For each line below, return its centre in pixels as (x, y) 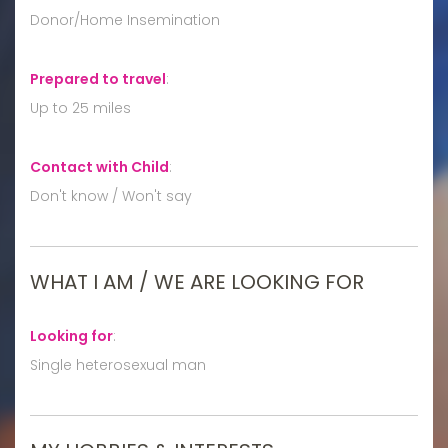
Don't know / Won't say (111, 195)
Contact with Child (99, 166)
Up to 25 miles (80, 107)
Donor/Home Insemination (125, 19)
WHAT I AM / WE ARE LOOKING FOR (197, 281)
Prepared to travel (98, 78)
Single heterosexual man (118, 364)
